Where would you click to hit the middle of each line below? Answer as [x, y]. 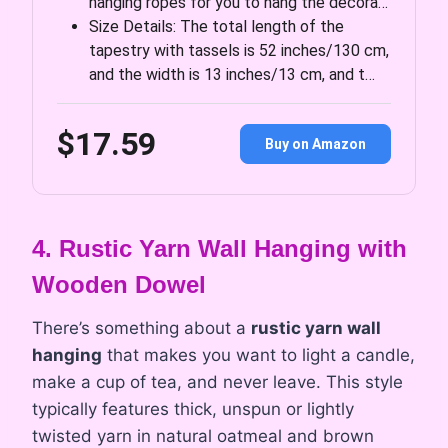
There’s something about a [141, 327]
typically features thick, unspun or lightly [193, 408]
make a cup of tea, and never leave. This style [217, 381]
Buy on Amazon [315, 144]
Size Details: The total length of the [216, 26]
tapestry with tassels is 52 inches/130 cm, [239, 50]
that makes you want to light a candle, [258, 354]
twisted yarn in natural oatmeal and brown [203, 435]
